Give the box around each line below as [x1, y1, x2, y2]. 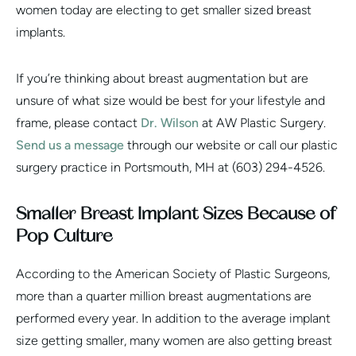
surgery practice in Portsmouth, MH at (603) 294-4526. [16, 159, 325, 175]
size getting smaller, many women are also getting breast [16, 332, 332, 348]
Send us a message [16, 137, 124, 153]
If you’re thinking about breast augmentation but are [16, 70, 308, 86]
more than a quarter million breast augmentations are [16, 288, 311, 304]
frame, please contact [16, 114, 141, 130]
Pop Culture [16, 225, 112, 246]
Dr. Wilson [141, 114, 199, 130]
